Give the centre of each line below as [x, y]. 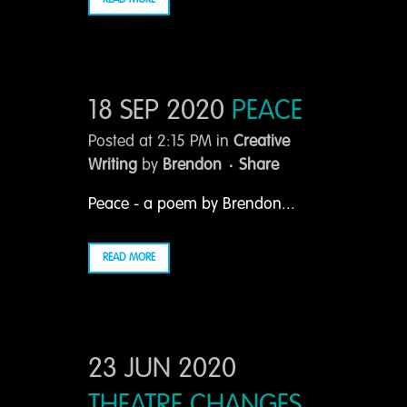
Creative [262, 142]
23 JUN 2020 [162, 370]
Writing [113, 165]
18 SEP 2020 [156, 112]
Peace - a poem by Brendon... [192, 204]
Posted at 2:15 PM [150, 142]
